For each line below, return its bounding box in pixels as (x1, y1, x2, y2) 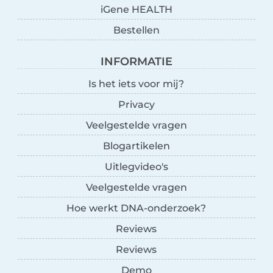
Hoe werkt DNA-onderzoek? (66, 202, 207, 214)
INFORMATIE (100, 54, 172, 68)
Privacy (118, 98, 155, 110)
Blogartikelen (102, 140, 170, 152)
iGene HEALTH (100, 3, 172, 15)
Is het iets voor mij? (88, 77, 185, 90)
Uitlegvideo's (104, 160, 168, 172)
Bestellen (113, 24, 160, 36)
